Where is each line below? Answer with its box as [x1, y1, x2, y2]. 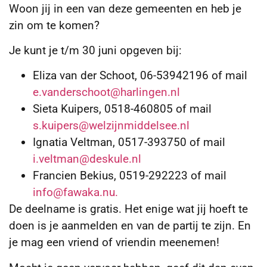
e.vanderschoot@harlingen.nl [33, 85, 180, 100]
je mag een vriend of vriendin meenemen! [9, 235, 219, 250]
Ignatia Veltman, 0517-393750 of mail [33, 135, 225, 150]
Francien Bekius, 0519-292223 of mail [33, 169, 226, 183]
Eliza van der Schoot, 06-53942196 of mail [33, 69, 247, 83]
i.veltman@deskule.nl [33, 152, 141, 166]
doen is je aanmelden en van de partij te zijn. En [9, 219, 251, 233]
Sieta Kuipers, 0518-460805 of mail [33, 102, 212, 116]
